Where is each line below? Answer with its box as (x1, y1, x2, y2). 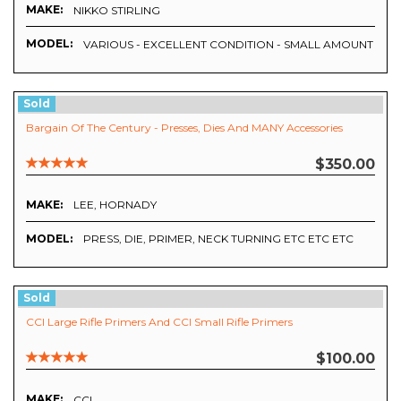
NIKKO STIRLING (73, 4, 160, 18)
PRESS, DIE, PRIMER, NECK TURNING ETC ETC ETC (83, 232, 354, 246)
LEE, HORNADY (73, 198, 157, 212)
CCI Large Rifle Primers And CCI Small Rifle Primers (26, 315, 293, 329)
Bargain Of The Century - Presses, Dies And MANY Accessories (26, 121, 343, 135)
